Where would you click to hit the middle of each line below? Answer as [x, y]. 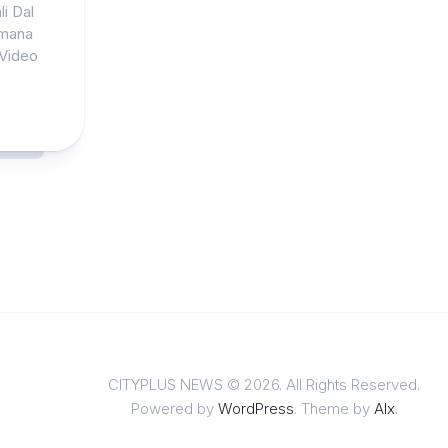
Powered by [174, 408]
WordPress [255, 408]
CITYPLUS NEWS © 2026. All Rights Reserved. [264, 384]
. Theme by [333, 408]
